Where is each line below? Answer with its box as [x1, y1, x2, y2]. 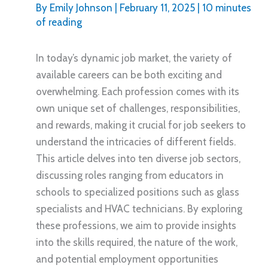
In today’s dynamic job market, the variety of [36, 51, 232, 64]
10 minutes [202, 1, 251, 14]
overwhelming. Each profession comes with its [36, 85, 239, 98]
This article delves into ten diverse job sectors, [36, 152, 240, 165]
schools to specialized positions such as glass [36, 185, 239, 198]
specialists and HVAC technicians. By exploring [36, 202, 242, 215]
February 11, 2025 [120, 1, 197, 14]
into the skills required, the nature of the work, [36, 236, 237, 248]
